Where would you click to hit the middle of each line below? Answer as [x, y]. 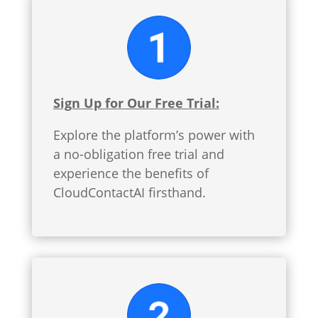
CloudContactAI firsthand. [129, 192]
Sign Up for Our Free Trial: [136, 103]
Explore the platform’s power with [154, 135]
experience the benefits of [131, 173]
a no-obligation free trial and [138, 154]
